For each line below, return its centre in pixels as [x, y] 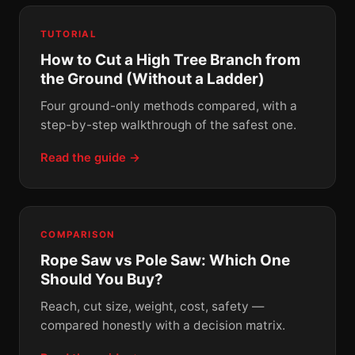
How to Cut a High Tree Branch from [170, 59]
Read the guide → [90, 157]
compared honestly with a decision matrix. [163, 325]
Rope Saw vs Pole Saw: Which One [165, 260]
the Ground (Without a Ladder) [153, 78]
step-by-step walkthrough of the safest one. [168, 124]
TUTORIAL [69, 34]
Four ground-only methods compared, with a [169, 105]
